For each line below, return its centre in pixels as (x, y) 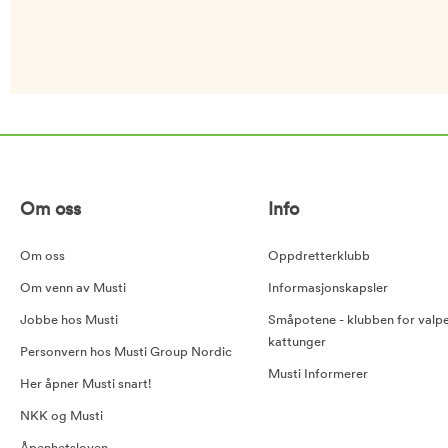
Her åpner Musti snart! (85, 384)
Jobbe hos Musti (69, 320)
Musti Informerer (318, 374)
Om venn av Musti (73, 288)
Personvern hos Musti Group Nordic (126, 352)
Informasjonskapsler (328, 288)
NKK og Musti (61, 416)
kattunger (297, 342)
